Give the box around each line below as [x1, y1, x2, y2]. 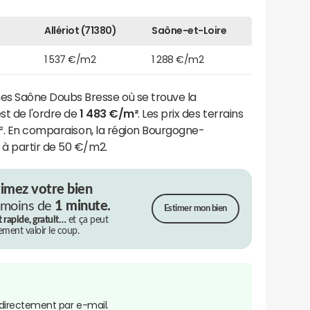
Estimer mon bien [163, 204, 227, 214]
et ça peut [66, 215, 109, 225]
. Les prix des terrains [138, 107, 244, 119]
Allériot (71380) [44, 25, 117, 35]
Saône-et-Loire [152, 25, 227, 35]
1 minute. [55, 199, 111, 213]
